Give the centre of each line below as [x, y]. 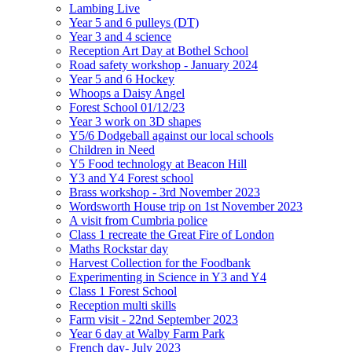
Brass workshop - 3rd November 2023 [165, 192]
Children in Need [112, 149]
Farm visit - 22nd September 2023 [154, 319]
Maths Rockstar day [119, 248]
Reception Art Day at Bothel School [159, 50]
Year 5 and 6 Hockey [122, 79]
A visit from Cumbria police [138, 220]
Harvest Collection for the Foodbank [160, 262]
